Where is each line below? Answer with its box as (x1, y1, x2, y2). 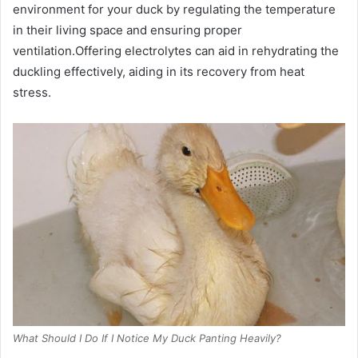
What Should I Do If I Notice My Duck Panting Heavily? (13, 331, 281, 344)
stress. (13, 84, 51, 100)
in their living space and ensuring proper (13, 22, 242, 38)
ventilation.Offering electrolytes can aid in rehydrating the (13, 42, 339, 58)
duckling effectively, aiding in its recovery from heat (13, 63, 304, 79)
